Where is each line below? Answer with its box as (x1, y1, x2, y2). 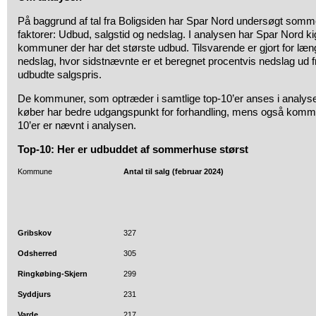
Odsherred (18, 249, 57, 257)
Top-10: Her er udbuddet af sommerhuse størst (18, 143, 248, 155)
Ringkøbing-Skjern (18, 269, 87, 278)
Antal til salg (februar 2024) (123, 167, 224, 176)
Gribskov (18, 229, 51, 237)
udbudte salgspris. (18, 68, 102, 80)
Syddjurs (18, 290, 51, 298)
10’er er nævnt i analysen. (18, 119, 139, 131)
